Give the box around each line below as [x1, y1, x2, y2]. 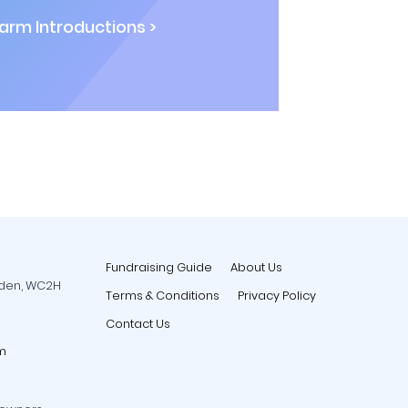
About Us [230, 260, 282, 275]
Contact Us [106, 316, 170, 331]
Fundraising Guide [106, 260, 212, 275]
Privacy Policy [238, 288, 316, 303]
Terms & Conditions [106, 288, 219, 303]
